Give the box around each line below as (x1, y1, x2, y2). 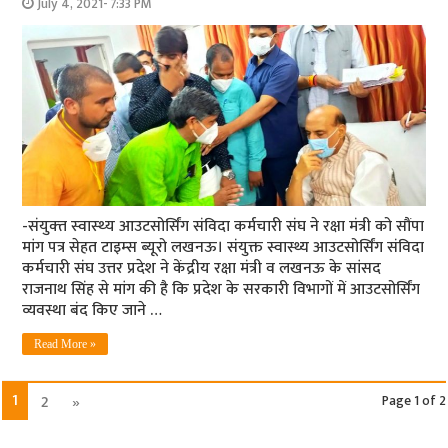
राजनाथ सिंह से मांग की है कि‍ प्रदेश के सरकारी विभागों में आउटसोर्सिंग (22, 276, 421, 304)
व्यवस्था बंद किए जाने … (22, 297, 163, 325)
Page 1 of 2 (381, 390, 446, 413)
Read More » (34, 337, 97, 352)
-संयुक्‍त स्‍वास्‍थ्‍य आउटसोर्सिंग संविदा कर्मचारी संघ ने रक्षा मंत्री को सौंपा (22, 213, 425, 241)
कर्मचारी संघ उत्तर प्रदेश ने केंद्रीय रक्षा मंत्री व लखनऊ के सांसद (22, 255, 382, 283)
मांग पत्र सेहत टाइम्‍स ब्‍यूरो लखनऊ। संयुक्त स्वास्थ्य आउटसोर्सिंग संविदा (22, 234, 425, 262)
